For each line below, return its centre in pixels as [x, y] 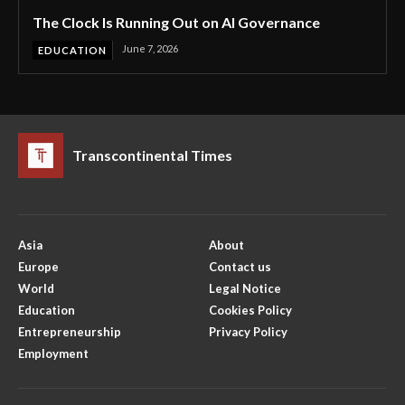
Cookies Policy [250, 310]
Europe [38, 266]
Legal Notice [245, 288]
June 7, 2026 [150, 48]
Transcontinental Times [152, 155]
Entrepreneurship [70, 331]
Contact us [240, 266]
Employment [53, 353]
